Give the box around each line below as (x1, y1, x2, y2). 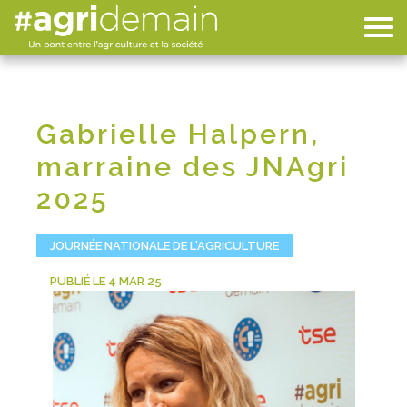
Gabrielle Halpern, (36, 118, 320, 151)
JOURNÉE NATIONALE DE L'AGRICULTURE (50, 239, 279, 253)
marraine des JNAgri (36, 151, 349, 184)
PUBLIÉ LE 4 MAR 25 (50, 274, 162, 289)
